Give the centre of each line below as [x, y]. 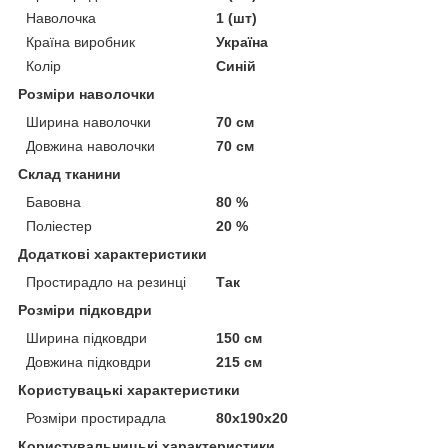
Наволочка [61, 17]
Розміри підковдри [85, 309]
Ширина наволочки [88, 121]
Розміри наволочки [86, 93]
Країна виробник [80, 41]
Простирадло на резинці [106, 281]
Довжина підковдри [88, 361]
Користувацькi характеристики [129, 389]
